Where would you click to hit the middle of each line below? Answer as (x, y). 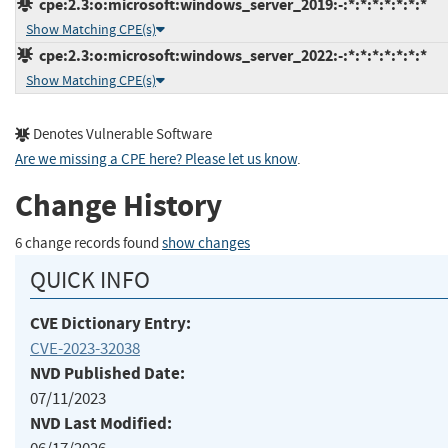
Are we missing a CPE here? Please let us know (156, 159)
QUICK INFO (90, 279)
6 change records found (88, 243)
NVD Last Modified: (101, 423)
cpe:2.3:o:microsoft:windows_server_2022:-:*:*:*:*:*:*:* (230, 55)
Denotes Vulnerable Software (121, 134)
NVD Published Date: (107, 373)
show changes (206, 243)
